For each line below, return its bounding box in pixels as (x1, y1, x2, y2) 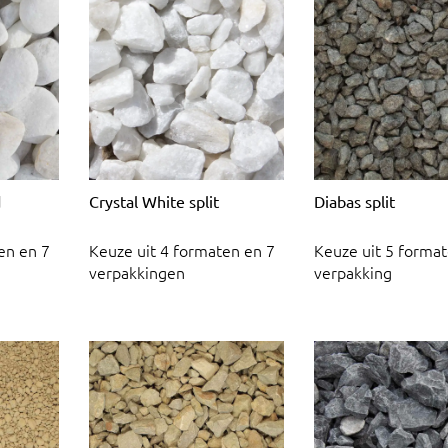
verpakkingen (89, 261, 185, 284)
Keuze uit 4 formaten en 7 (89, 239, 275, 262)
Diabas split (314, 190, 395, 211)
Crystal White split (89, 190, 219, 211)
